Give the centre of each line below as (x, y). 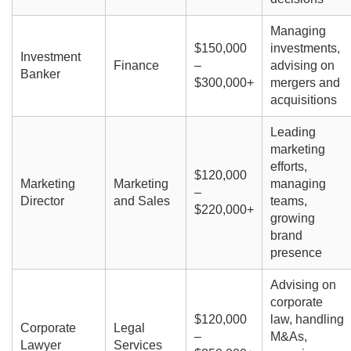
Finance (136, 66)
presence (296, 253)
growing (292, 219)
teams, (288, 201)
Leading (293, 132)
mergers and (305, 83)
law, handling (307, 320)
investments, (305, 49)
